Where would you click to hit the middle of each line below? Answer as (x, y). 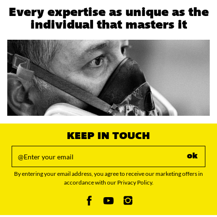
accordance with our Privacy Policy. (108, 182)
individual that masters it (108, 26)
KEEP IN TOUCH (108, 136)
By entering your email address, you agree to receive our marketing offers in (108, 173)
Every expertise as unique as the (108, 13)
